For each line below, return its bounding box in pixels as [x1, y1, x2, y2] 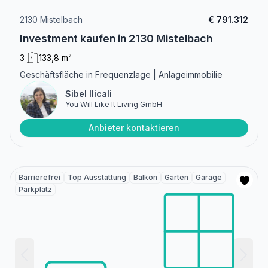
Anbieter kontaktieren [89, 123, 179, 133]
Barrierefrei [19, 173, 60, 182]
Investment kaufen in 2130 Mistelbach [20, 32, 212, 45]
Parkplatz [19, 185, 52, 194]
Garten [165, 173, 188, 182]
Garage [196, 173, 222, 182]
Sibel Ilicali [65, 89, 112, 99]
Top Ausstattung [68, 173, 126, 182]
